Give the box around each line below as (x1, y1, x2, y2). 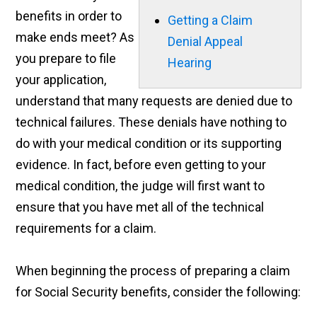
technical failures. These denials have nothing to (16, 115, 287, 130)
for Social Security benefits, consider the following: (16, 284, 301, 300)
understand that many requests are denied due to (16, 93, 293, 109)
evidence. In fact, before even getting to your (16, 157, 267, 173)
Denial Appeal (167, 34, 243, 50)
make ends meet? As (16, 30, 135, 45)
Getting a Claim (167, 13, 253, 28)
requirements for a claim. (16, 221, 157, 236)
